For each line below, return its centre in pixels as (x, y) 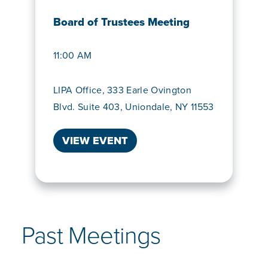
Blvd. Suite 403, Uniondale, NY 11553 (134, 107)
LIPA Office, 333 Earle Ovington (122, 90)
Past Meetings (91, 236)
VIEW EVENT (95, 141)
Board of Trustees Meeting (121, 22)
